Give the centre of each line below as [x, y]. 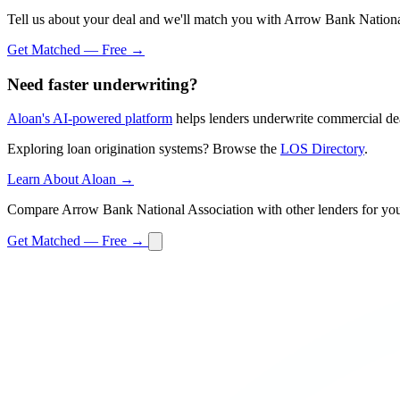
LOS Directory [322, 149]
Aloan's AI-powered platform [90, 119]
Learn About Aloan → [71, 179]
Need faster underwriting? [103, 84]
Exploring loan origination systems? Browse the [144, 149]
